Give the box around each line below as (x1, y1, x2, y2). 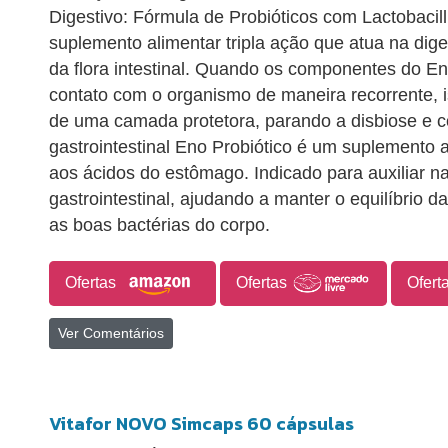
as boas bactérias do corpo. (49, 214, 270, 235)
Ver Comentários (58, 325, 164, 342)
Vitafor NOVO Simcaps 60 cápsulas (49, 410, 354, 438)
